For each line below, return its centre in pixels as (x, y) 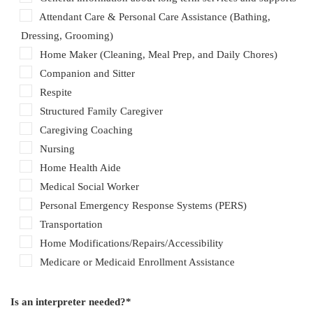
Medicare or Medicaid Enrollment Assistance (137, 262)
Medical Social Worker (89, 186)
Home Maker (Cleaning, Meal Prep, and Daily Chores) (159, 54)
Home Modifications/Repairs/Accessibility (132, 243)
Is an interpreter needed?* (71, 301)
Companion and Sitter (87, 73)
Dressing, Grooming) (67, 35)
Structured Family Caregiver (101, 111)
